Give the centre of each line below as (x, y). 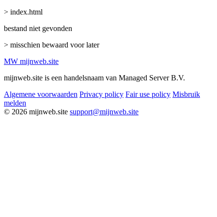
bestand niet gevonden (38, 28)
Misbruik (186, 94)
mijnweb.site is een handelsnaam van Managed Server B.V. (94, 77)
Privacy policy (101, 94)
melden (15, 103)
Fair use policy (148, 94)
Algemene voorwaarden (41, 94)
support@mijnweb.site (104, 111)
